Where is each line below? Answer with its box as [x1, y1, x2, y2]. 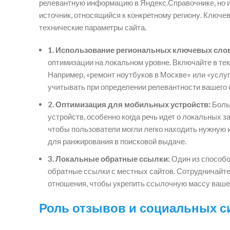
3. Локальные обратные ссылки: [48, 154, 170, 163]
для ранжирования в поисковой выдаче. [48, 136, 186, 146]
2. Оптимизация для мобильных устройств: [48, 99, 210, 109]
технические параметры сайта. [39, 22, 146, 32]
